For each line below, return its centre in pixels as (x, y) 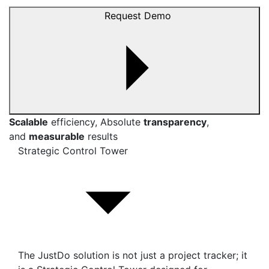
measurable (57, 136)
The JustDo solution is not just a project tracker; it (133, 255)
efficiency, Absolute (96, 122)
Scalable (29, 122)
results (101, 136)
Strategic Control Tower (73, 151)
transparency (175, 122)
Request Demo (138, 16)
